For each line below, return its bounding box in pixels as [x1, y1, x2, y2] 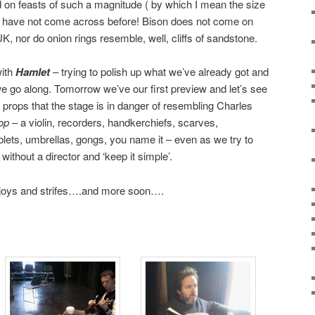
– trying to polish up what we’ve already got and [50, 64, 269, 79]
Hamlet [15, 64, 50, 80]
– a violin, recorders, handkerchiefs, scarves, [9, 115, 218, 130]
